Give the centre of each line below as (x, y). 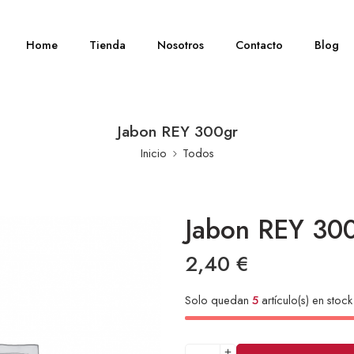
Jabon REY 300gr (177, 131)
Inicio (153, 153)
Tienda (108, 45)
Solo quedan (218, 300)
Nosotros (181, 45)
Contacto (260, 45)
